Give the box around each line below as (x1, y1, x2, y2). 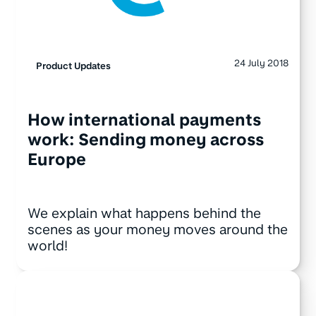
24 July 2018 (234, 56, 289, 68)
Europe (27, 150, 86, 170)
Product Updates (35, 59, 111, 71)
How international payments (27, 110, 261, 130)
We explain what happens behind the (27, 205, 261, 222)
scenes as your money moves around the (27, 221, 288, 238)
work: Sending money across (27, 130, 264, 150)
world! (27, 238, 68, 255)
